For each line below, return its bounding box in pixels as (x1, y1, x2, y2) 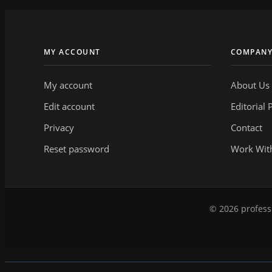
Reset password (44, 143, 109, 155)
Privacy (44, 121, 74, 134)
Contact (231, 121, 262, 134)
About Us (231, 79, 270, 92)
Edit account (44, 100, 95, 113)
